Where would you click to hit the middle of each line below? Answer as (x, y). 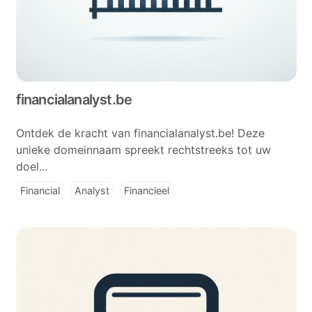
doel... (31, 166)
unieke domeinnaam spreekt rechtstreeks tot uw (143, 150)
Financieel (146, 190)
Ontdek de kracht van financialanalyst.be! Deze (140, 133)
